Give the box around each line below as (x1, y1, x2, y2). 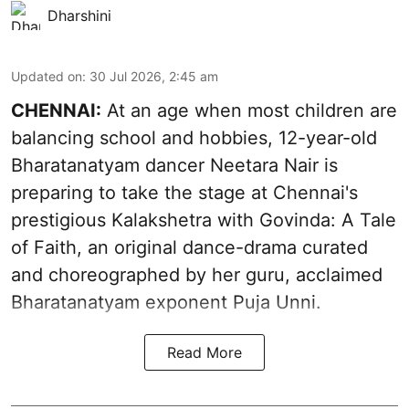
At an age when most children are (101, 100, 397, 122)
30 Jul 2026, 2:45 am (89, 68, 218, 85)
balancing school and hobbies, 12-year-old (11, 127, 377, 150)
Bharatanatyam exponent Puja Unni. (11, 291, 327, 314)
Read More (167, 343, 242, 362)
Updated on (11, 68, 82, 85)
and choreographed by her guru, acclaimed (11, 264, 383, 287)
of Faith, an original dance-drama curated (11, 236, 368, 259)
